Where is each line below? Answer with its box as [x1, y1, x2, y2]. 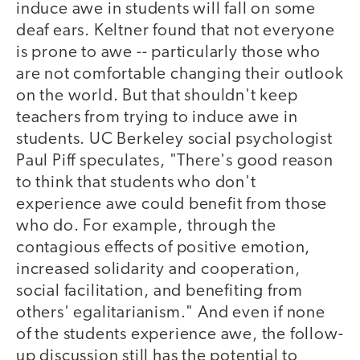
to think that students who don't [16, 174, 256, 192]
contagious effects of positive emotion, [16, 239, 311, 257]
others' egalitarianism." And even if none [16, 305, 325, 322]
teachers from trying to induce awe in [16, 109, 298, 127]
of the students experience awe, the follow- [16, 326, 344, 344]
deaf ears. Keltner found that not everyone [16, 22, 335, 40]
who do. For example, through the [16, 218, 276, 235]
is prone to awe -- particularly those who [16, 44, 321, 62]
